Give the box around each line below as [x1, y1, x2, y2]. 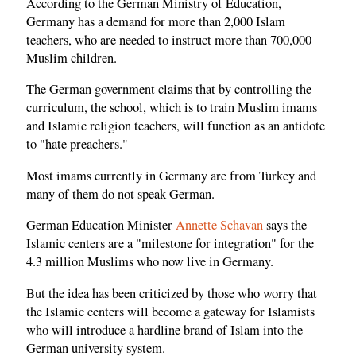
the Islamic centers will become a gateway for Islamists [26, 302, 315, 320]
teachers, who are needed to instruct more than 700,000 [26, 30, 311, 48]
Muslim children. [26, 48, 117, 67]
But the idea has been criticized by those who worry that [26, 284, 317, 302]
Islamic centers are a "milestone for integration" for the [26, 234, 314, 253]
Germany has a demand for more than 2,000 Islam [26, 12, 285, 30]
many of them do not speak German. [26, 184, 215, 203]
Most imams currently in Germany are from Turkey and [26, 166, 316, 184]
